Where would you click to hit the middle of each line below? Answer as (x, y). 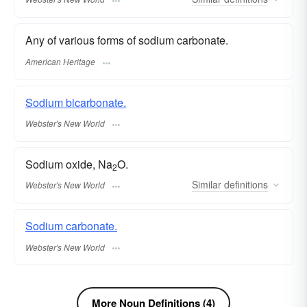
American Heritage (60, 61)
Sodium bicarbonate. (76, 102)
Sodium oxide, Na (69, 164)
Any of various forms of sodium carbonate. (127, 40)
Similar (207, 185)
